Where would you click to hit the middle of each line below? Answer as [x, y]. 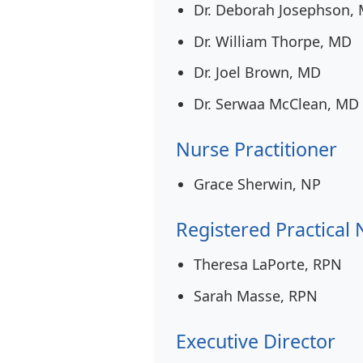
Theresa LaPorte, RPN [267, 265]
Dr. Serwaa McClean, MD [276, 103]
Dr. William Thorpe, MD [272, 41]
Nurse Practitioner [256, 149]
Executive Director [256, 341]
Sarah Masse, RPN [255, 295]
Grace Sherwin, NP [257, 184]
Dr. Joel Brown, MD [257, 73]
